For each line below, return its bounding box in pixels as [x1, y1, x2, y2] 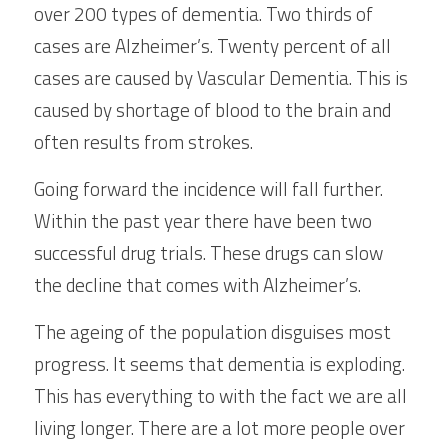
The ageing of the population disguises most [34, 317, 391, 346]
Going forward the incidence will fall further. [34, 174, 383, 203]
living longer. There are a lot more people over [34, 413, 405, 442]
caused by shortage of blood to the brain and [34, 95, 391, 124]
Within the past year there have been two [34, 206, 372, 235]
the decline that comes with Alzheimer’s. [34, 270, 361, 299]
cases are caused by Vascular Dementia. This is [34, 63, 408, 92]
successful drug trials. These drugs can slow [34, 238, 383, 267]
